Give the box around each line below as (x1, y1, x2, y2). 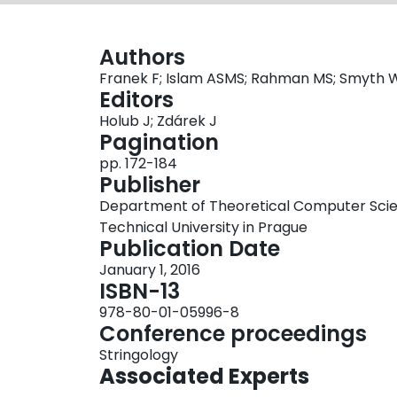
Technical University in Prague (99, 217, 307, 238)
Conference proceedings (99, 319, 367, 349)
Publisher (99, 170, 200, 200)
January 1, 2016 (99, 260, 200, 281)
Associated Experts (99, 362, 309, 392)
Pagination (99, 128, 219, 158)
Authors (99, 43, 185, 73)
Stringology (99, 345, 178, 366)
